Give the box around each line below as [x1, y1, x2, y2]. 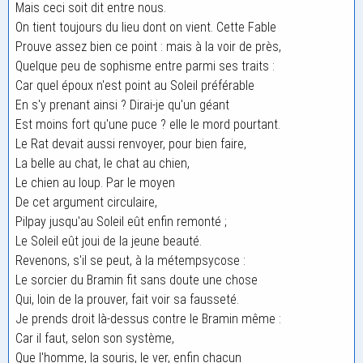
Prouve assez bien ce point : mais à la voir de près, [15, 39, 281, 54]
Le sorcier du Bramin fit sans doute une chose [15, 272, 258, 288]
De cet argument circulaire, [15, 194, 157, 210]
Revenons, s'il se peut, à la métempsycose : [15, 253, 246, 268]
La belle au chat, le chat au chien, [15, 156, 190, 171]
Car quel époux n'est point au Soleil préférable [15, 78, 254, 93]
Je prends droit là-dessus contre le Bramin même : [15, 311, 281, 327]
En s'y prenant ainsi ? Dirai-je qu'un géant [15, 97, 229, 113]
